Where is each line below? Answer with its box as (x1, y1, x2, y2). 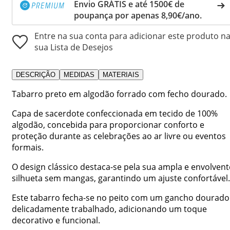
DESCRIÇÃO (16, 70, 55, 79)
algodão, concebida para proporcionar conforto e (12, 119, 204, 130)
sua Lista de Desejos (34, 41, 113, 53)
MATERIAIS (103, 70, 139, 79)
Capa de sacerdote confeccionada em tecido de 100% (12, 107, 218, 119)
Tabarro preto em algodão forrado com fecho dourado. (12, 88, 227, 100)
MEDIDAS (64, 70, 94, 79)
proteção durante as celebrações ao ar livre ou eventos (12, 130, 226, 142)
